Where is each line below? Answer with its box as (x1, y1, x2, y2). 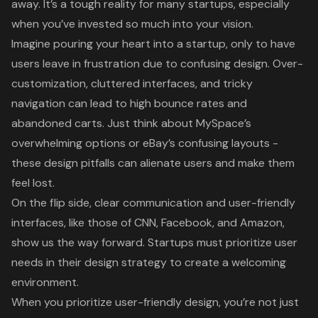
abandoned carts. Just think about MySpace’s (11, 115, 251, 131)
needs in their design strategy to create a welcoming (11, 254, 286, 270)
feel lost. (11, 175, 55, 190)
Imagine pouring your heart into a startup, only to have (11, 35, 295, 51)
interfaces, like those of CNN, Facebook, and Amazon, (11, 214, 285, 230)
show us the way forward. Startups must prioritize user (11, 234, 297, 250)
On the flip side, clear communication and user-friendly (11, 194, 295, 210)
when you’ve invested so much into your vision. (11, 16, 253, 31)
